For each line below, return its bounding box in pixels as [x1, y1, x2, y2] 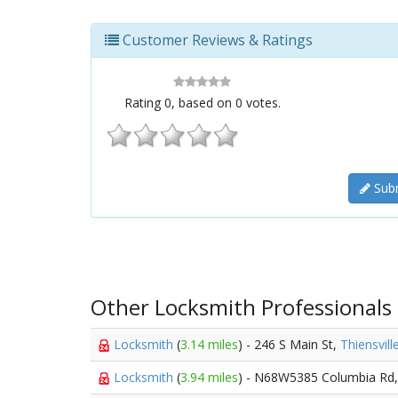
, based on [171, 94, 235, 111]
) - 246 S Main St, [238, 336, 340, 353]
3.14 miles [180, 336, 238, 353]
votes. [242, 94, 281, 111]
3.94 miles [180, 369, 238, 386]
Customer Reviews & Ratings [119, 30, 313, 50]
